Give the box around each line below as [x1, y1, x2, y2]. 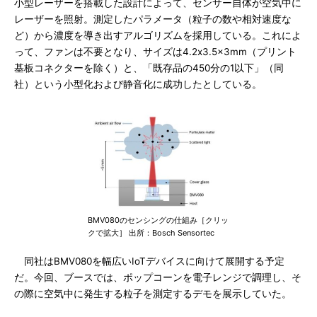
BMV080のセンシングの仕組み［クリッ [88, 215, 229, 225]
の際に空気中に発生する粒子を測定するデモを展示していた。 [14, 288, 292, 299]
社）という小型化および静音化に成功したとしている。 [14, 79, 262, 90]
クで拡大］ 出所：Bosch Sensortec [88, 228, 214, 238]
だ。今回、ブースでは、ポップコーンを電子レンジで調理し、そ [14, 272, 301, 283]
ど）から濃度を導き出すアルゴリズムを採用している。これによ [14, 30, 301, 41]
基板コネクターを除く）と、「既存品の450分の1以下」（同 [14, 62, 284, 74]
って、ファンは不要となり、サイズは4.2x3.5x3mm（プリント [14, 46, 296, 57]
